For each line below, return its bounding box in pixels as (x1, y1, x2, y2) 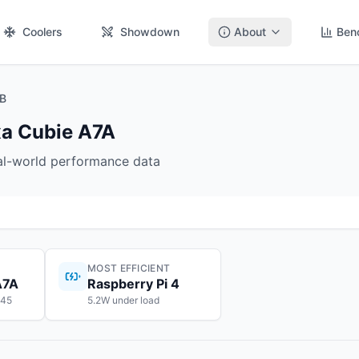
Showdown (120, 25, 179, 38)
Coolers (22, 25, 63, 38)
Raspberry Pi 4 (87, 276, 179, 292)
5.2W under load (87, 294, 159, 306)
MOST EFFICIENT (87, 262, 171, 274)
